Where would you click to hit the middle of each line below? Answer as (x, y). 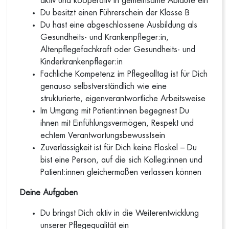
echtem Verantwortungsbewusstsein (103, 135)
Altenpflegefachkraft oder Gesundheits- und (118, 50)
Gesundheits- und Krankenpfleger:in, (105, 37)
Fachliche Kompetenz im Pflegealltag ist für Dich (124, 74)
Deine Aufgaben (49, 193)
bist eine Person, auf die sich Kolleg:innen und (122, 160)
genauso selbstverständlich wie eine (104, 86)
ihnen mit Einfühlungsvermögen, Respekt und (117, 123)
